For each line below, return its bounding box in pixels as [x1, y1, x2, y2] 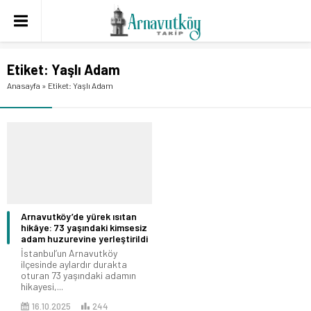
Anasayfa [7, 81, 40, 90]
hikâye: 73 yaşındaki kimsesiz [21, 221, 147, 233]
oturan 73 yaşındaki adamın [21, 269, 136, 281]
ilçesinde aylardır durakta [21, 258, 127, 270]
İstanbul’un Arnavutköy [21, 246, 117, 259]
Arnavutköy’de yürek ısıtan [21, 210, 137, 222]
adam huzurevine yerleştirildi [21, 232, 148, 244]
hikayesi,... [21, 280, 63, 292]
